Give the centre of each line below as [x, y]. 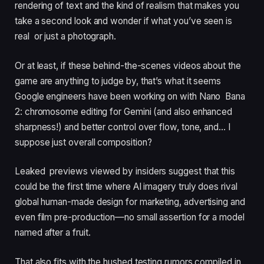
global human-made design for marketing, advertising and [130, 202]
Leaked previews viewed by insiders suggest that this [125, 171]
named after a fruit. [53, 233]
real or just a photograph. [66, 37]
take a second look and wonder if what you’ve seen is [124, 21]
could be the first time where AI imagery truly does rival [126, 187]
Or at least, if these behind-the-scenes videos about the [128, 65]
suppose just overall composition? [83, 142]
